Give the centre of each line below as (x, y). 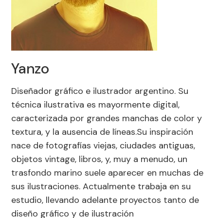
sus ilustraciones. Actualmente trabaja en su (101, 186)
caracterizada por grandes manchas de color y (107, 118)
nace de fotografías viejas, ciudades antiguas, (103, 145)
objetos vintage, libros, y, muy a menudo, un (99, 159)
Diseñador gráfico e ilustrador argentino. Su (100, 91)
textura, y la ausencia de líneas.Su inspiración (102, 132)
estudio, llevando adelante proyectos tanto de (105, 200)
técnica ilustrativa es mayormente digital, (95, 105)
